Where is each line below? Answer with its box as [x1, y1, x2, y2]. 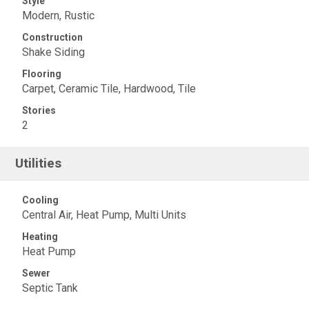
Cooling [22, 195, 59, 206]
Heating [22, 231, 58, 242]
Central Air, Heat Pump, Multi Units [22, 208, 186, 221]
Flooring [22, 68, 61, 79]
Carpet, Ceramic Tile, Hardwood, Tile [22, 82, 196, 95]
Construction [22, 32, 83, 43]
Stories [22, 105, 56, 116]
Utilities [15, 155, 62, 171]
